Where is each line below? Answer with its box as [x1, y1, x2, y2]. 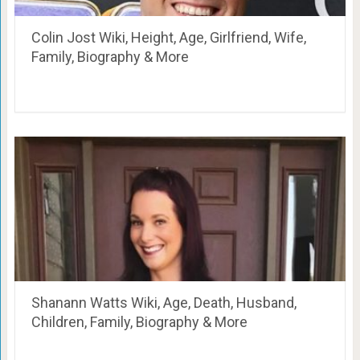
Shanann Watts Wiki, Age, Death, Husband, [31, 294, 297, 312]
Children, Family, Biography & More [31, 313, 247, 331]
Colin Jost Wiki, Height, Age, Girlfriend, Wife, [31, 29, 306, 47]
